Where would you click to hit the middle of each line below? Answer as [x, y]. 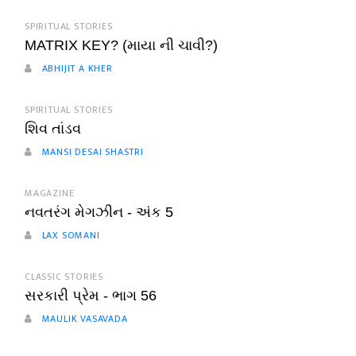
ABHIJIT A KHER [75, 68]
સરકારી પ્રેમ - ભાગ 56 [91, 295]
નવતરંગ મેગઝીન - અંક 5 [99, 212]
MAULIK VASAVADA [83, 318]
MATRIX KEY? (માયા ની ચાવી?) [121, 45]
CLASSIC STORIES [64, 276]
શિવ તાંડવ [53, 128]
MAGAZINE [50, 193]
